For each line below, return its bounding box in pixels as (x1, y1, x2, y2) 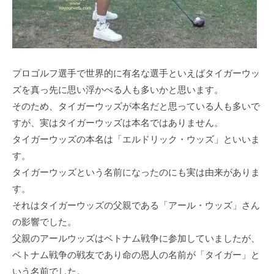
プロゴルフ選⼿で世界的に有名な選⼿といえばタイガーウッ (12, 68, 260, 79)
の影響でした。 (12, 217, 76, 228)
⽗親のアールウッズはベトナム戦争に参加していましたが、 (12, 233, 260, 244)
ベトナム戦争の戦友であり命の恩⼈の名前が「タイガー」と (12, 250, 260, 261)
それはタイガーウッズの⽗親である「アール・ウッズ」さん (12, 200, 260, 211)
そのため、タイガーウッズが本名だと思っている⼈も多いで (12, 101, 260, 112)
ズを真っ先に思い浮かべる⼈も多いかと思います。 (12, 84, 223, 95)
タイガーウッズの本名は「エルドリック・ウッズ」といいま (12, 134, 260, 145)
